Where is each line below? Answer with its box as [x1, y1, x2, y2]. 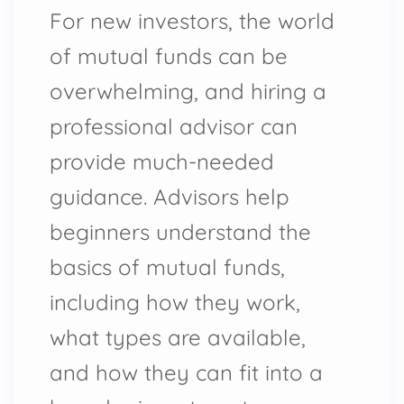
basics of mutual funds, [50, 252, 285, 280]
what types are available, [50, 323, 306, 351]
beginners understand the [50, 217, 311, 245]
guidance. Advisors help [50, 182, 289, 210]
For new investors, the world [50, 6, 335, 34]
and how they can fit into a [50, 358, 323, 386]
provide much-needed [50, 147, 274, 175]
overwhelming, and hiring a [50, 77, 326, 105]
